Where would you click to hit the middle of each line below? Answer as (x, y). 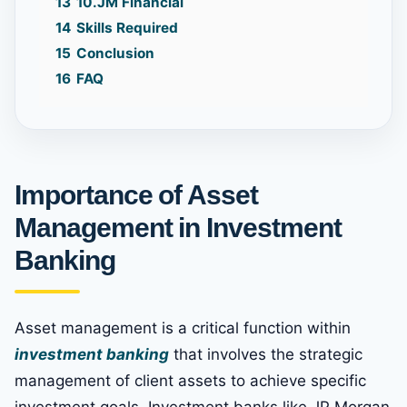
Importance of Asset (137, 195)
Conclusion (115, 54)
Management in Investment (178, 228)
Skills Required (127, 28)
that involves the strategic (266, 355)
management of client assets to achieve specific (190, 381)
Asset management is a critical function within (183, 328)
